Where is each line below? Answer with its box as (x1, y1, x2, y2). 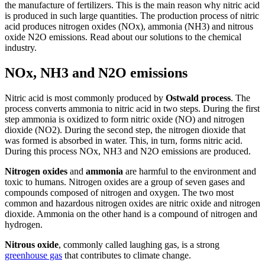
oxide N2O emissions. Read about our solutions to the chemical (5, 32, 241, 43)
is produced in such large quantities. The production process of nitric (5, 11, 259, 21)
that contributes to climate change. (62, 250, 191, 261)
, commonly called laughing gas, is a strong (59, 240, 219, 250)
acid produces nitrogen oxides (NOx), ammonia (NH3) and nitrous (5, 21, 253, 32)
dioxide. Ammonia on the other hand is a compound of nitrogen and (5, 209, 257, 219)
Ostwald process (166, 93, 231, 104)
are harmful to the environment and (123, 166, 256, 177)
